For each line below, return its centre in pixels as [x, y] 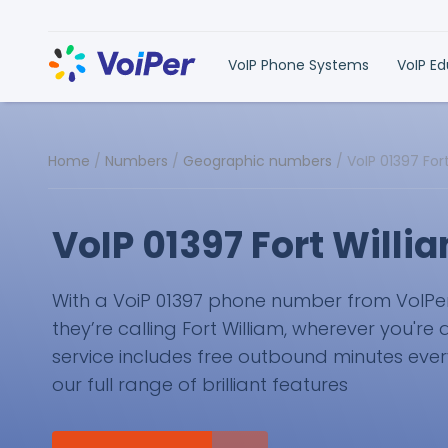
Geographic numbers [257, 161]
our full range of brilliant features [200, 384]
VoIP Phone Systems [298, 65]
